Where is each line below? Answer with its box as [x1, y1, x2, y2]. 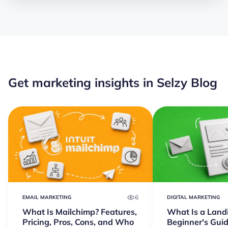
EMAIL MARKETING [22, 193, 71, 201]
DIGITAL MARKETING [167, 193, 220, 201]
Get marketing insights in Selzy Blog [8, 74, 217, 90]
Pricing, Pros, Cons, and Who [22, 216, 134, 227]
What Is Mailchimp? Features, [22, 206, 137, 217]
